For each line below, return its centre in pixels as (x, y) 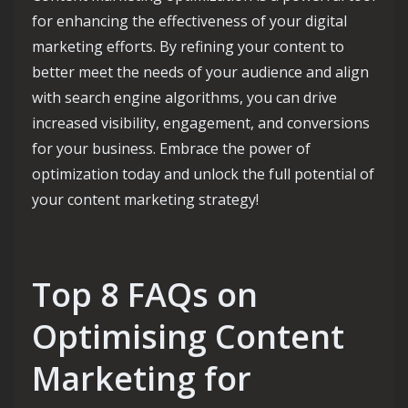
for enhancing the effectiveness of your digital (189, 21)
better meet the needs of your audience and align (200, 72)
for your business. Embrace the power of (171, 148)
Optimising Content (188, 337)
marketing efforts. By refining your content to (188, 46)
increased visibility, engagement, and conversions (201, 123)
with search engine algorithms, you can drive (184, 97)
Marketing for (142, 378)
